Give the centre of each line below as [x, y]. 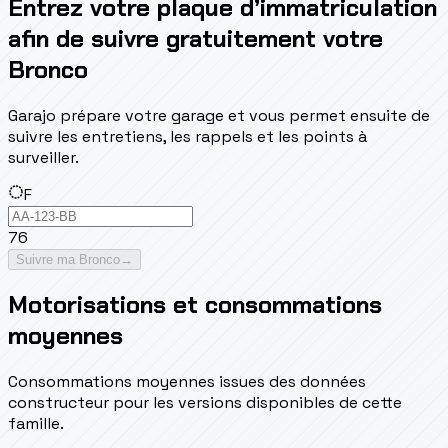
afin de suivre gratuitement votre [195, 38]
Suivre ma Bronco [68, 259]
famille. [36, 424]
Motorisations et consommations [195, 305]
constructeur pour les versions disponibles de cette [205, 403]
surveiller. [43, 157]
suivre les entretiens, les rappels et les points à [187, 136]
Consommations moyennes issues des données [187, 382]
